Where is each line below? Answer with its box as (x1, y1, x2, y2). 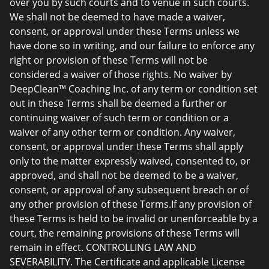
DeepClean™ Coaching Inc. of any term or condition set (10, 82, 258, 95)
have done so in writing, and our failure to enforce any (10, 39, 255, 52)
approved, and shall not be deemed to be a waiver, (10, 169, 238, 182)
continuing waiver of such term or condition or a (10, 111, 229, 124)
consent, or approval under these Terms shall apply (10, 140, 243, 153)
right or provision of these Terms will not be (10, 53, 208, 67)
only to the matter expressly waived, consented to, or (10, 154, 250, 168)
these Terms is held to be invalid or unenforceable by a (10, 212, 258, 225)
